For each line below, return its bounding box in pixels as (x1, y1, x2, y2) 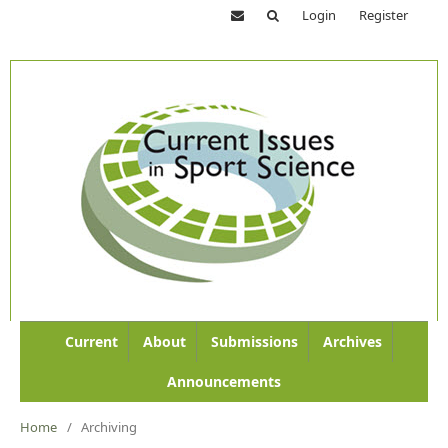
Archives (323, 332, 382, 351)
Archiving (81, 418, 137, 436)
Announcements (167, 372, 281, 391)
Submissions (211, 332, 298, 351)
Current (65, 332, 118, 351)
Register (359, 6, 408, 24)
